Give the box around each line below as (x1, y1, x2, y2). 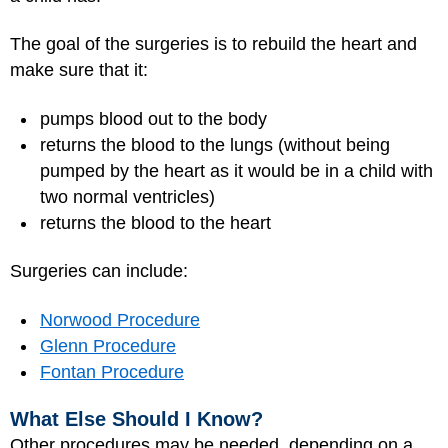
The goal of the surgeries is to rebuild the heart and (10, 34, 417, 54)
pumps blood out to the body (40, 108, 267, 129)
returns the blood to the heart (40, 212, 271, 233)
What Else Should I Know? (10, 408, 263, 430)
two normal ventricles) (40, 186, 215, 207)
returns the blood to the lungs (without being (40, 134, 390, 155)
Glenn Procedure (40, 335, 176, 356)
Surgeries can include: (10, 261, 188, 281)
